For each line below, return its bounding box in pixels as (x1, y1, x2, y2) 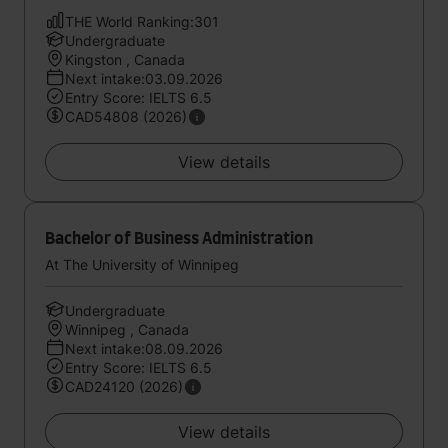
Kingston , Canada (65, 51, 185, 68)
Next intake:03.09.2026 (65, 70, 223, 87)
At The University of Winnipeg (45, 256, 239, 273)
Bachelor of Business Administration (45, 231, 313, 247)
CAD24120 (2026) (65, 378, 183, 395)
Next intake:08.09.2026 (65, 340, 223, 357)
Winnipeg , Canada (65, 321, 189, 338)
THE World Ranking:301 (65, 13, 219, 30)
